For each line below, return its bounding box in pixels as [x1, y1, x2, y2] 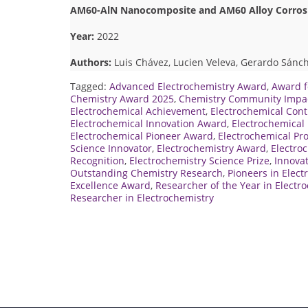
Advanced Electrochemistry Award [109, 79, 267, 93]
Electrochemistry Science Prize [129, 153, 269, 167]
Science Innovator [70, 141, 152, 155]
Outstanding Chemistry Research [70, 166, 223, 179]
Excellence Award [70, 178, 151, 192]
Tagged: [70, 79, 109, 93]
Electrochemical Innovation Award [70, 116, 227, 130]
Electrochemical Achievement [70, 104, 206, 118]
